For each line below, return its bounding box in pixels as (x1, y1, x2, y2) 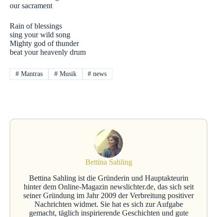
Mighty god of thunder (10, 39, 79, 47)
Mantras (18, 70, 43, 77)
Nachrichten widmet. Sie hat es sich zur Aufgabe (34, 200, 183, 208)
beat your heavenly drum (10, 47, 86, 56)
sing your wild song (10, 30, 70, 39)
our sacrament (10, 1, 52, 10)
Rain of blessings (10, 21, 62, 30)
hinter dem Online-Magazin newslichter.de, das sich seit (23, 182, 194, 191)
